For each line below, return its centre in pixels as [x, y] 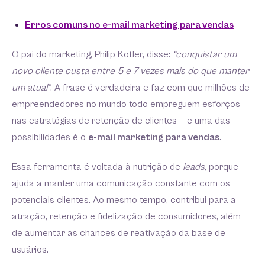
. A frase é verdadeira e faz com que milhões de [150, 88]
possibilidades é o [50, 137]
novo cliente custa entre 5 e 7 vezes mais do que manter [130, 71]
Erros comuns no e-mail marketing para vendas [129, 25]
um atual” [31, 88]
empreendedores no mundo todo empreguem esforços [126, 104]
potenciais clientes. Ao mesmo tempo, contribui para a [124, 200]
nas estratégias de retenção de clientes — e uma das [121, 121]
